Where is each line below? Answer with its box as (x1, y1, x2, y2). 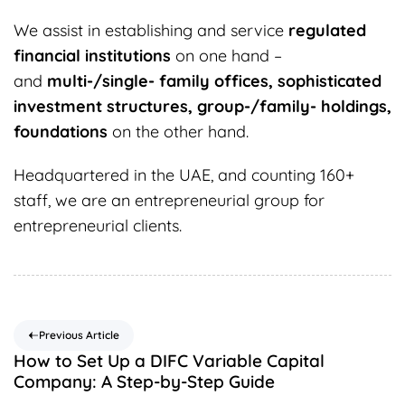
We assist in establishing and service (14, 20, 288, 42)
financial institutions (14, 45, 171, 67)
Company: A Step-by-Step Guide (14, 371, 275, 393)
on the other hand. (108, 121, 249, 143)
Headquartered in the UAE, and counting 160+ (14, 165, 354, 186)
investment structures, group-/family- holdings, (14, 96, 391, 118)
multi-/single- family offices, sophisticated (47, 71, 381, 92)
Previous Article (39, 328, 119, 343)
